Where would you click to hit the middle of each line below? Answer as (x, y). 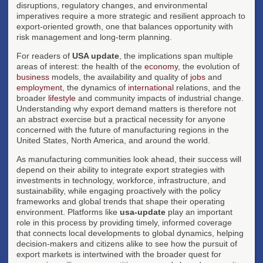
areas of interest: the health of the (80, 66)
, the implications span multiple (176, 55)
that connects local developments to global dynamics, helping (130, 233)
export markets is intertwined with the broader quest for (119, 254)
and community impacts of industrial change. (160, 98)
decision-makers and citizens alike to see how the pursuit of (127, 243)
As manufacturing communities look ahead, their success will (129, 159)
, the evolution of (209, 66)
